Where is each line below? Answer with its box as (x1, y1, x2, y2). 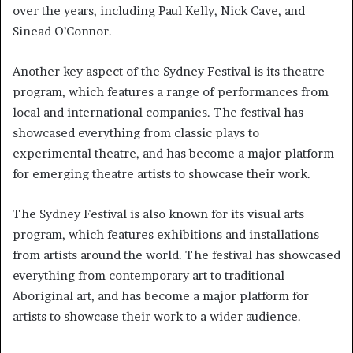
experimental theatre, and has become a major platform (13, 145, 334, 161)
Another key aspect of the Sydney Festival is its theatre (13, 63, 325, 79)
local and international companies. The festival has (13, 104, 303, 120)
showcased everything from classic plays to (13, 124, 259, 140)
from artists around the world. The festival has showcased (13, 247, 340, 262)
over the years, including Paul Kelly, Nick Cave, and (13, 2, 305, 18)
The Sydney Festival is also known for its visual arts (13, 206, 304, 221)
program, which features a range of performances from (13, 84, 329, 99)
